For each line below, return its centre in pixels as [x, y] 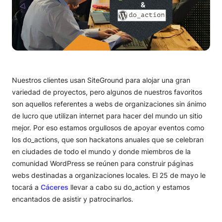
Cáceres [55, 187]
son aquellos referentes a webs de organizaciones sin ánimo [109, 104]
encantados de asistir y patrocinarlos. [73, 199]
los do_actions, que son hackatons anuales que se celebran [108, 139]
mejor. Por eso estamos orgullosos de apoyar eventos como [108, 127]
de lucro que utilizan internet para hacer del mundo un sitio [107, 115]
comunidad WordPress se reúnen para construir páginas [103, 163]
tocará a [26, 187]
